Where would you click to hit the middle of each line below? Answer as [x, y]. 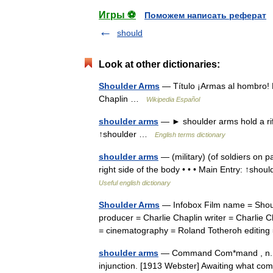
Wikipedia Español [173, 99]
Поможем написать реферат [205, 15]
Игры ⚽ [117, 15]
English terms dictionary [190, 135]
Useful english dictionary [135, 183]
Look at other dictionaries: [159, 64]
